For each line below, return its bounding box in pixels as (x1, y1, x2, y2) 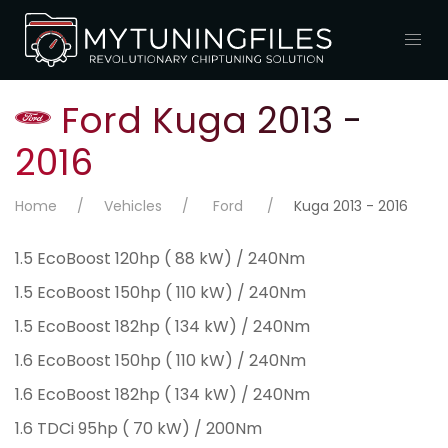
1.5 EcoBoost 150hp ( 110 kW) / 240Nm (15, 281, 306, 307)
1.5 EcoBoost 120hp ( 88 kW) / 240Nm (15, 247, 305, 273)
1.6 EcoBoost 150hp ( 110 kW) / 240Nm (15, 349, 306, 375)
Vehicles (104, 196, 162, 219)
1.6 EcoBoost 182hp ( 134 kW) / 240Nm (15, 383, 310, 409)
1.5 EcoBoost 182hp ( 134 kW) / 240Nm (15, 315, 310, 341)
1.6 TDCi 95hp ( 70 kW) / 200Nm (15, 417, 262, 443)
